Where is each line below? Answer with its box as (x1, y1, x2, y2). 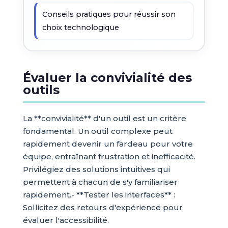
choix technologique (42, 23, 119, 32)
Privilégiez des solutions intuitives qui (22, 164, 170, 174)
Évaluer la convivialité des (22, 70, 192, 85)
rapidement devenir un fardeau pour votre (22, 139, 193, 149)
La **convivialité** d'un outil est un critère (22, 113, 186, 123)
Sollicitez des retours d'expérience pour (22, 203, 183, 212)
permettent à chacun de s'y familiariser (22, 177, 178, 187)
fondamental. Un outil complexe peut (22, 126, 173, 136)
